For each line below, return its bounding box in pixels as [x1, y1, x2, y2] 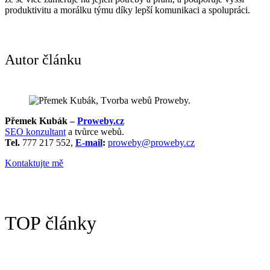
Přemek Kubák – [5, 115, 77, 126]
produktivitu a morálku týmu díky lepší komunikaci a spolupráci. [5, 4, 250, 15]
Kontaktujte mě [5, 157, 63, 168]
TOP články [5, 212, 96, 234]
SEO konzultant [5, 126, 66, 137]
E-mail [75, 137, 102, 148]
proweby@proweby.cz [108, 137, 195, 148]
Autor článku [5, 51, 81, 67]
